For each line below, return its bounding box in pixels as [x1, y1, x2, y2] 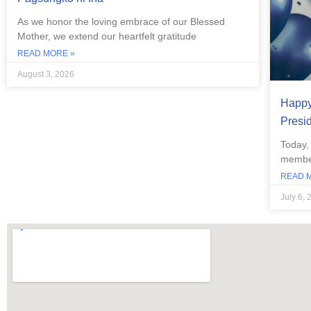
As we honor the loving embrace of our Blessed [17, 16, 225, 28]
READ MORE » [17, 49, 75, 59]
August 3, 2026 [17, 69, 74, 80]
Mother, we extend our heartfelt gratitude [17, 31, 196, 42]
